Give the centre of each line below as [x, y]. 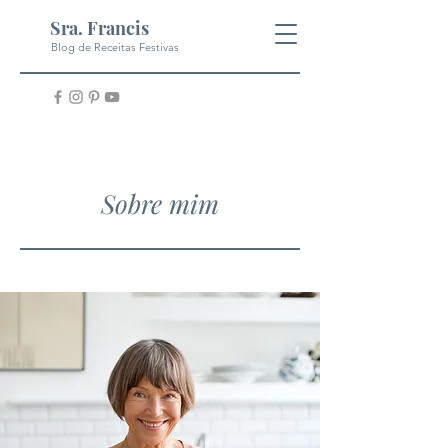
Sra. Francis [99, 28]
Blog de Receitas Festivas [115, 47]
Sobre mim [160, 203]
